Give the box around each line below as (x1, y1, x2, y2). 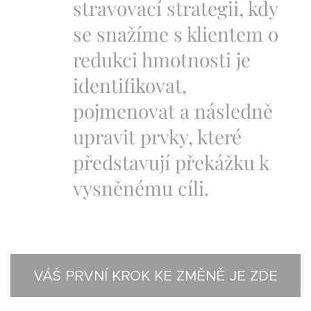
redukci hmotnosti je (73, 47, 251, 73)
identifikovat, (73, 72, 187, 99)
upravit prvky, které (73, 124, 242, 150)
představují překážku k (73, 149, 269, 176)
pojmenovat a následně (73, 98, 273, 124)
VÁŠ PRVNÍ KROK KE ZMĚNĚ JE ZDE (33, 267, 278, 285)
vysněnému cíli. (73, 175, 214, 201)
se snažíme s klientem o (73, 21, 278, 47)
